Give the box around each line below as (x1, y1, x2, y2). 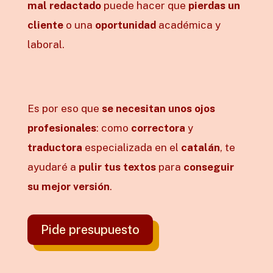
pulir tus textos (78, 160, 156, 173)
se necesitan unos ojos (99, 102, 215, 115)
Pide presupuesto (40, 222, 140, 237)
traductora (27, 141, 82, 154)
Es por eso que (27, 102, 99, 115)
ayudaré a (27, 160, 79, 173)
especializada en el (82, 141, 181, 154)
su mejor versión (27, 180, 110, 193)
